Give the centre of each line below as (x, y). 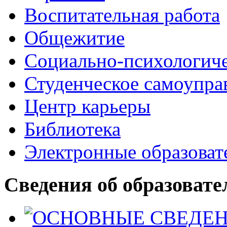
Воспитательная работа (122, 15)
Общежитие (74, 38)
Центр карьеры (87, 106)
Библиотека (72, 129)
